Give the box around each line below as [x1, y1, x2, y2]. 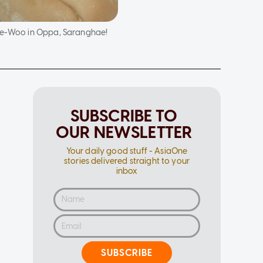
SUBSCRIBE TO [70, 105, 178, 126]
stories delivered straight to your [63, 156, 190, 166]
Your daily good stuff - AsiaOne [66, 146, 188, 156]
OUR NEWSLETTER [56, 122, 193, 142]
